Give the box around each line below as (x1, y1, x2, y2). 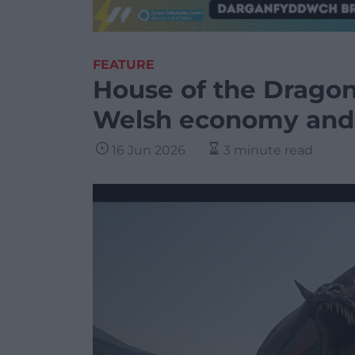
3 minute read (223, 143, 313, 158)
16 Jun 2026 (112, 143, 185, 158)
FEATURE (93, 57, 155, 72)
